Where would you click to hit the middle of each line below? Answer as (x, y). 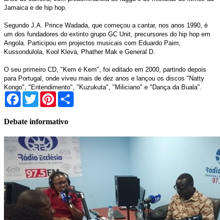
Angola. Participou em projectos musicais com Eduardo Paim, (92, 43)
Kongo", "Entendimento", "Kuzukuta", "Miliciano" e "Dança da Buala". (103, 87)
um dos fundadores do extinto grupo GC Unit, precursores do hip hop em (107, 34)
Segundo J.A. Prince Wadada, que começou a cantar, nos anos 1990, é (106, 25)
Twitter (49, 95)
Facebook (36, 95)
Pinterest (69, 95)
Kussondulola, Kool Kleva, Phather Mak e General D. (80, 52)
